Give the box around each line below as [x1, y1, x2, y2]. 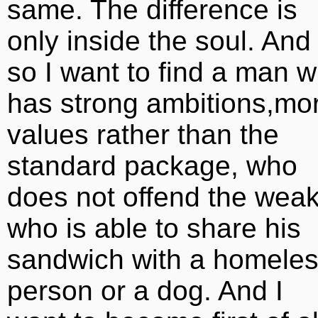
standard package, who [7, 150, 297, 181]
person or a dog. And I [7, 275, 283, 306]
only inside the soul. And [7, 26, 311, 56]
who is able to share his [7, 213, 301, 243]
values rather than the [7, 119, 279, 150]
